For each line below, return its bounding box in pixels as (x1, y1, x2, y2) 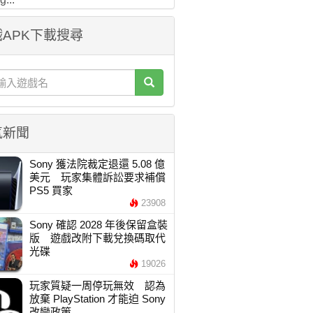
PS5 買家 (29, 184, 73, 196)
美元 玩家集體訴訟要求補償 (29, 171, 166, 183)
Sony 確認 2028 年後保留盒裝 (29, 219, 168, 231)
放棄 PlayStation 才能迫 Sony (29, 293, 166, 305)
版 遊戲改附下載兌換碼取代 (29, 232, 166, 244)
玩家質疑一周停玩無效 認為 (29, 279, 166, 291)
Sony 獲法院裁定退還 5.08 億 (29, 158, 165, 170)
